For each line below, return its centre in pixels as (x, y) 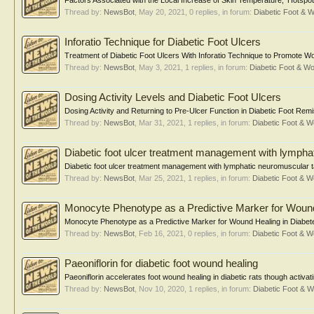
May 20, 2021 (162, 12)
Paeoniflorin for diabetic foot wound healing (161, 264)
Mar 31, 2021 (161, 123)
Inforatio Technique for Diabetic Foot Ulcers (163, 42)
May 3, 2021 (160, 67)
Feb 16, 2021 (161, 233)
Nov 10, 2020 (162, 289)
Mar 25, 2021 (161, 178)
